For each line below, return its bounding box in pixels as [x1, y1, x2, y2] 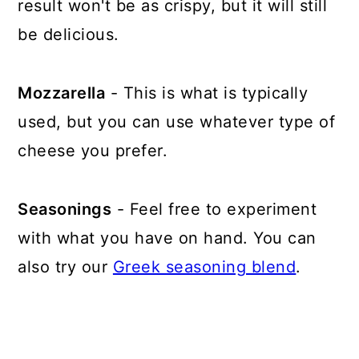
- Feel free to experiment [111, 199, 317, 219]
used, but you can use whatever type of [18, 111, 336, 131]
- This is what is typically [105, 83, 309, 103]
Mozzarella [18, 83, 106, 103]
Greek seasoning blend [112, 256, 296, 276]
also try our [18, 256, 113, 276]
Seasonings [18, 199, 112, 219]
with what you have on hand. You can [18, 228, 317, 248]
